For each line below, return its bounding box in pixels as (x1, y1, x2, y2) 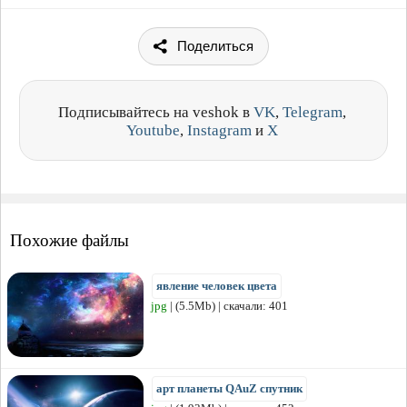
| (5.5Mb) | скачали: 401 (167, 298, 288, 313)
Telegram (283, 103, 342, 121)
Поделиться (177, 37, 253, 54)
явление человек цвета (156, 278, 277, 293)
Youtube (126, 121, 180, 139)
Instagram (187, 121, 252, 139)
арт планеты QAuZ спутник (156, 381, 303, 395)
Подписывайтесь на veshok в (58, 103, 253, 121)
